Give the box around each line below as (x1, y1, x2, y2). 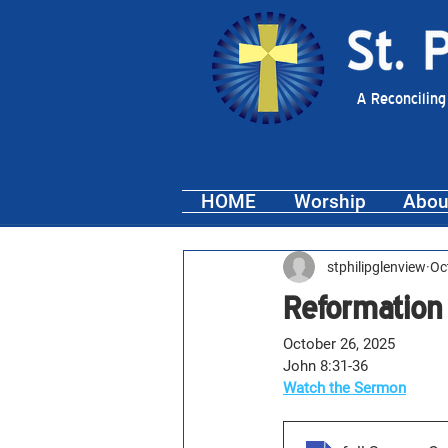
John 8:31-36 (283, 357, 368, 375)
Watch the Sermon (283, 379, 406, 397)
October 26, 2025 (283, 335, 395, 353)
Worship (293, 190, 366, 213)
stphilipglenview (327, 258, 426, 275)
